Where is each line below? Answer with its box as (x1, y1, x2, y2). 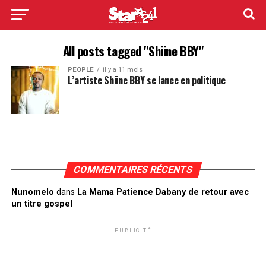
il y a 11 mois (102, 66, 142, 74)
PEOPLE (67, 66, 94, 74)
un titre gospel (11, 199, 72, 209)
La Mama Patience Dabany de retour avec (77, 187, 249, 197)
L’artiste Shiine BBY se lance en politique (67, 73, 226, 87)
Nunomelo (11, 187, 54, 197)
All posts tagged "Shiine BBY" (62, 42, 204, 60)
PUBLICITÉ (115, 227, 151, 233)
